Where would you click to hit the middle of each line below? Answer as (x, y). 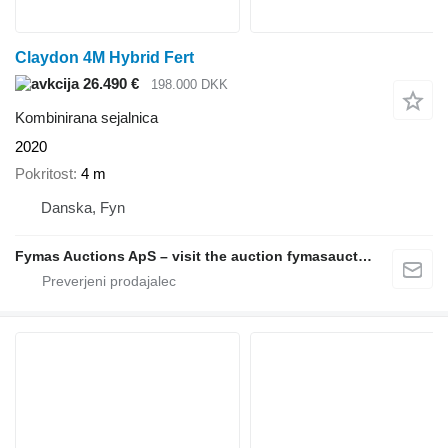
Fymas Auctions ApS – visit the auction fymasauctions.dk (365, 255)
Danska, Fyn (83, 207)
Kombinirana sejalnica (86, 118)
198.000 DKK (189, 84)
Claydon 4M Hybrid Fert (104, 57)
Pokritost (44, 173)
